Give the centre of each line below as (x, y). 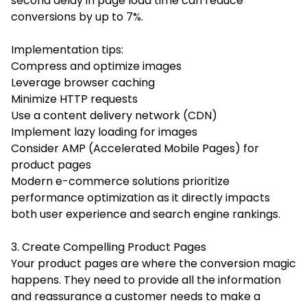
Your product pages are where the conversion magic (153, 263)
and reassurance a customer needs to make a (136, 296)
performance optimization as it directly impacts (140, 197)
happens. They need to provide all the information (146, 280)
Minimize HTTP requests (74, 99)
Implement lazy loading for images (104, 132)
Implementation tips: (67, 49)
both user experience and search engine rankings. (146, 214)
